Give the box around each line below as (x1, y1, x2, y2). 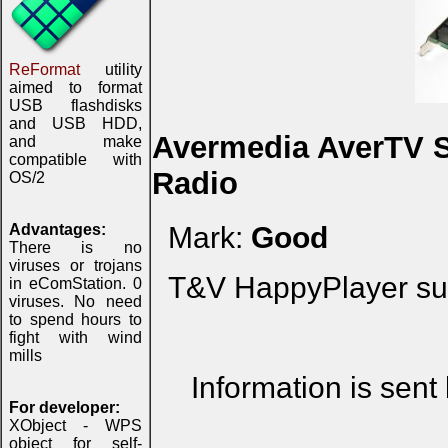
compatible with (9, 151, 142, 168)
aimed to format (9, 79, 142, 96)
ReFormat (9, 61, 80, 78)
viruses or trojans (9, 257, 142, 274)
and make (9, 133, 142, 150)
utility (80, 61, 142, 78)
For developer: (9, 399, 120, 416)
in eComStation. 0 (9, 275, 142, 292)
